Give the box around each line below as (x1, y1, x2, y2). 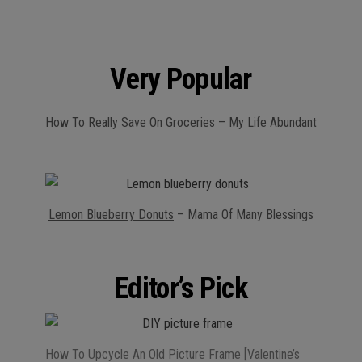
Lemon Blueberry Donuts (48, 206, 174, 222)
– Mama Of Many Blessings (174, 206, 314, 222)
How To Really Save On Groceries (45, 114, 215, 130)
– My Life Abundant (215, 114, 317, 130)
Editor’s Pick (115, 271, 247, 305)
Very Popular (110, 61, 252, 96)
